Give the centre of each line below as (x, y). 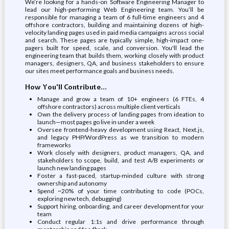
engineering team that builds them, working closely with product (114, 55)
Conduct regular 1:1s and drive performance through (121, 222)
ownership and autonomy (72, 183)
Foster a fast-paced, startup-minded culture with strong (121, 176)
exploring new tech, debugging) (79, 199)
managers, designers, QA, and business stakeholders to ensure (114, 63)
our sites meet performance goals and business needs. (99, 71)
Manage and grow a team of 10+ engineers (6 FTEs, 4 (121, 99)
